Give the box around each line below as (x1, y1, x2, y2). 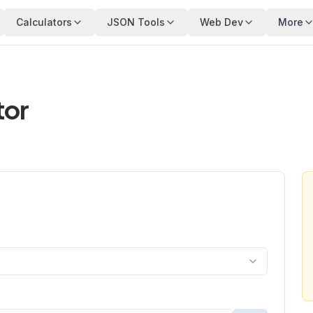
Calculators (16, 16, 72, 28)
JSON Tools (107, 16, 165, 28)
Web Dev (200, 16, 243, 28)
